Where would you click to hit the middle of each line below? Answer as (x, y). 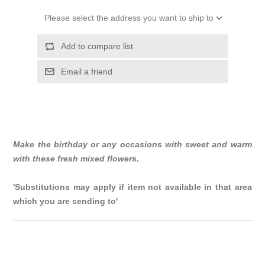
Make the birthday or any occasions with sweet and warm (132, 145)
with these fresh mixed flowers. (76, 159)
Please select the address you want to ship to (129, 18)
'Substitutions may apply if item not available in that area (132, 187)
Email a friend (86, 72)
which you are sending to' (66, 201)
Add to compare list (97, 46)
